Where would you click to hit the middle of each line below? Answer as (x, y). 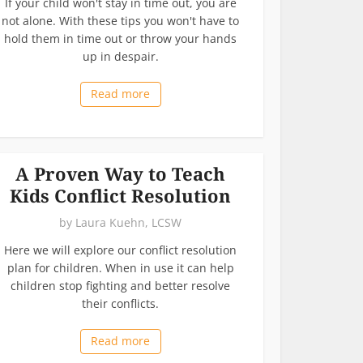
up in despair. (120, 56)
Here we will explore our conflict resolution (120, 250)
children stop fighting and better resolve (120, 285)
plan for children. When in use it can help (120, 267)
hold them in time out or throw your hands (120, 38)
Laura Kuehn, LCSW (128, 222)
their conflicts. (120, 303)
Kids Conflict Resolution (120, 195)
